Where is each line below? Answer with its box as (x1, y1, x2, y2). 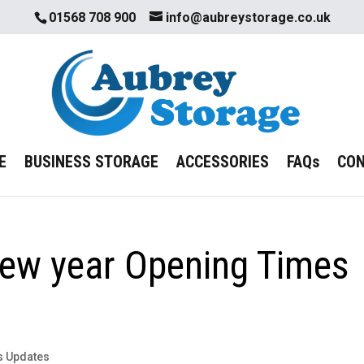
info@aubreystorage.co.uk (165, 10, 331, 25)
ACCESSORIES (176, 152, 269, 171)
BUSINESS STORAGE (24, 152, 158, 171)
